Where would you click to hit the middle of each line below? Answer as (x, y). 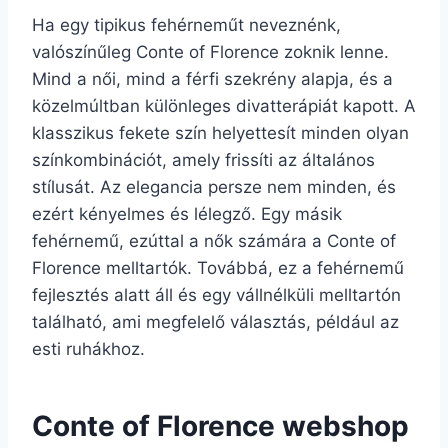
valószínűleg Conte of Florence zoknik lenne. (210, 52)
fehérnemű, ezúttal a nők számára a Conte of (214, 241)
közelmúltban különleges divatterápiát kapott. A (224, 106)
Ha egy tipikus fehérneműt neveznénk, (186, 25)
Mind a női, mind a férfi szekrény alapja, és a (212, 79)
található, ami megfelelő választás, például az (215, 322)
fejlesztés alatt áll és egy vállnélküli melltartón (216, 295)
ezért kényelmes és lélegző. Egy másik (187, 214)
